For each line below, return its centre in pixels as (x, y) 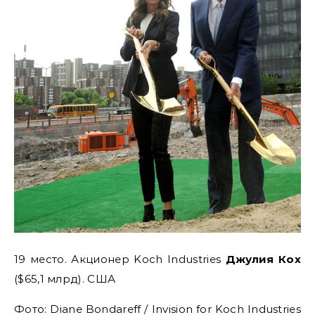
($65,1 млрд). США (65, 279)
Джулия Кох (263, 259)
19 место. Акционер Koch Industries (120, 259)
